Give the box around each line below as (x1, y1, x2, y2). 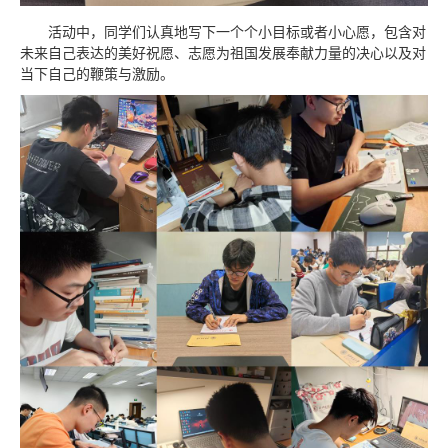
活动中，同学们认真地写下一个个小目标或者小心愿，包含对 (48, 24, 426, 40)
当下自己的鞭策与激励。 (20, 66, 174, 82)
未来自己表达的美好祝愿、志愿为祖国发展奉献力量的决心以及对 (20, 45, 426, 61)
